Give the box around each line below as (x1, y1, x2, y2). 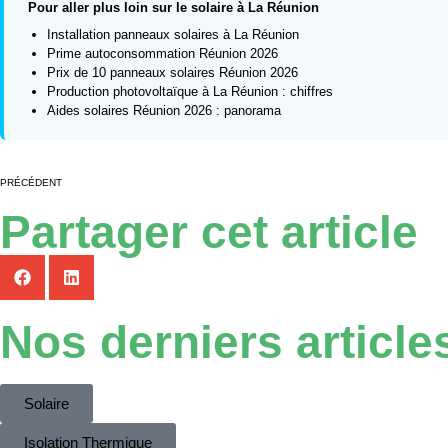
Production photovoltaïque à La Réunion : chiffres (47, 84, 334, 100)
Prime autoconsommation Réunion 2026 (47, 46, 279, 62)
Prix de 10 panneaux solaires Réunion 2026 (47, 65, 299, 81)
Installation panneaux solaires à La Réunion (47, 27, 300, 43)
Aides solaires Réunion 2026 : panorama (47, 103, 282, 119)
